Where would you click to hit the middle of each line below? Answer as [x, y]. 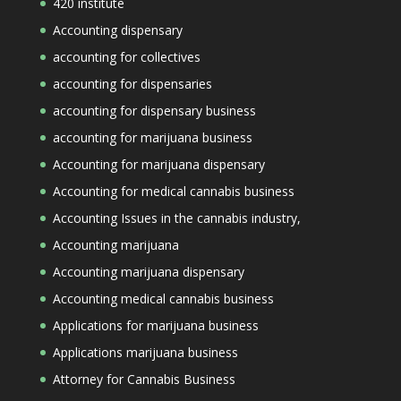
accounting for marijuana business [152, 137]
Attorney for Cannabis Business [144, 379]
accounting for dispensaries [132, 84]
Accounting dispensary [117, 30]
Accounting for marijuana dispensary [158, 164]
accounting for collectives [126, 57]
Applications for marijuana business [155, 325]
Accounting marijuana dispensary [148, 272]
